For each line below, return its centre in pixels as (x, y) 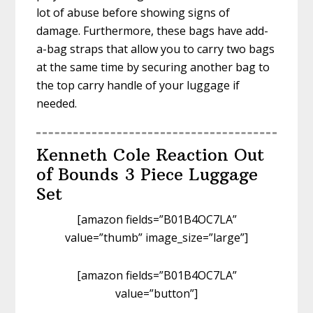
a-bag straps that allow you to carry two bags (156, 49)
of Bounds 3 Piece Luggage (147, 174)
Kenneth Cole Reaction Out (151, 155)
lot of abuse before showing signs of (133, 13)
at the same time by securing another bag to (153, 67)
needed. (57, 104)
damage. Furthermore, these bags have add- (153, 31)
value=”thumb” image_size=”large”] (156, 238)
